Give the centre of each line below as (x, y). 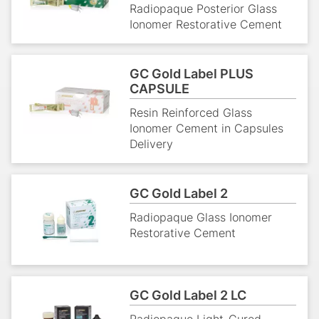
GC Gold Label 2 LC (188, 296)
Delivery (152, 143)
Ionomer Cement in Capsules (207, 128)
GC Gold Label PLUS (192, 73)
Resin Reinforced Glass (191, 112)
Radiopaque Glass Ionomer (201, 217)
